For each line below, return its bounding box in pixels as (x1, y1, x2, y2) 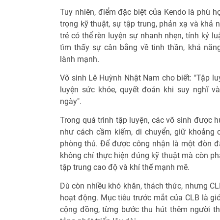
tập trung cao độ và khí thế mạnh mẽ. (60, 163, 190, 172)
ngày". (60, 97, 82, 107)
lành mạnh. (60, 55, 99, 64)
